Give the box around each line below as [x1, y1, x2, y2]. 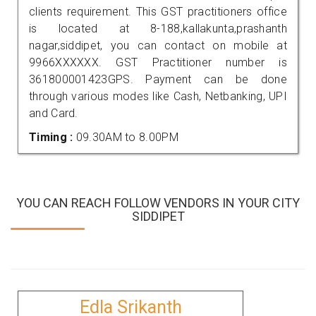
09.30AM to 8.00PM [75, 130, 178, 144]
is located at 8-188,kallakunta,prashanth [29, 21, 287, 35]
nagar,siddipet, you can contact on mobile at [29, 38, 287, 52]
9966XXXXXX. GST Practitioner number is [29, 55, 287, 69]
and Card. [29, 106, 78, 120]
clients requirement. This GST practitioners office [29, 4, 287, 18]
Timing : [29, 130, 76, 144]
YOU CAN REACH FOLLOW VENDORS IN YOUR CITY [16, 195, 300, 210]
